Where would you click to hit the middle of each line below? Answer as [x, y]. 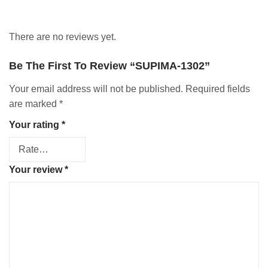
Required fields [218, 89]
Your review [37, 169]
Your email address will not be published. [96, 89]
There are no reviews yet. [63, 37]
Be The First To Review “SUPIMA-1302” [109, 66]
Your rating [35, 124]
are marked [34, 103]
